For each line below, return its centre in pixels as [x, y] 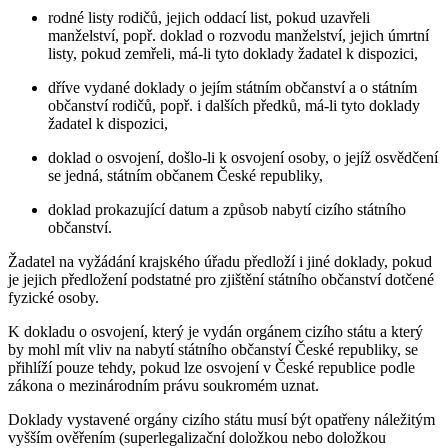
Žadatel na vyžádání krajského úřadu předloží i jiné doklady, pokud [220, 261]
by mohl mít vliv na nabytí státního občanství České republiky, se [213, 349]
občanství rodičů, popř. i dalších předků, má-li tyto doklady [234, 105]
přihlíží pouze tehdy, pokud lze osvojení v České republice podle [211, 367]
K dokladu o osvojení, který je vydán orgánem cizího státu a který [215, 331]
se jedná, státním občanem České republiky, [185, 175]
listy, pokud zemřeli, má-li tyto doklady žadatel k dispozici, [233, 53]
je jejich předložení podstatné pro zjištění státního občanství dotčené [221, 279]
